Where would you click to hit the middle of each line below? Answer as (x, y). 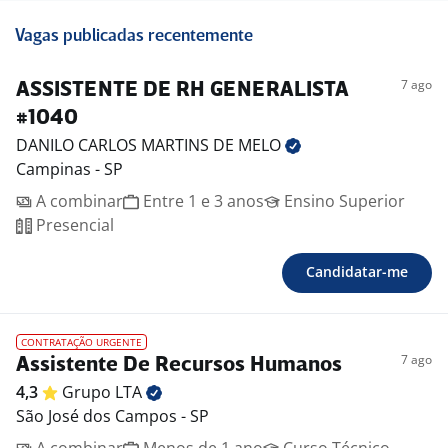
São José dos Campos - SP (112, 416)
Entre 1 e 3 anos (201, 201)
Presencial (73, 225)
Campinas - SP (69, 169)
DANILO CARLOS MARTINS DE (127, 145)
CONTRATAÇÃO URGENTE (81, 342)
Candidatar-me (357, 272)
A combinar (77, 201)
